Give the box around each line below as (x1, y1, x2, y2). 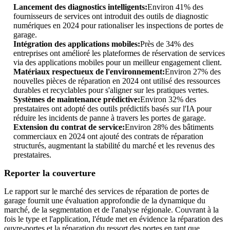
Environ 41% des (147, 3, 203, 12)
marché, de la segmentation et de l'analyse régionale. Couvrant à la (4, 205, 219, 215)
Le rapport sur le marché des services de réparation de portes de (4, 187, 209, 196)
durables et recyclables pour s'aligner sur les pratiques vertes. (13, 86, 209, 95)
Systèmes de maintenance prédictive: (13, 95, 140, 104)
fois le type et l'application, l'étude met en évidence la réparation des (4, 215, 223, 224)
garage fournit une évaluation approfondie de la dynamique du (4, 196, 205, 205)
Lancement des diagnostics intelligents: (13, 3, 147, 12)
